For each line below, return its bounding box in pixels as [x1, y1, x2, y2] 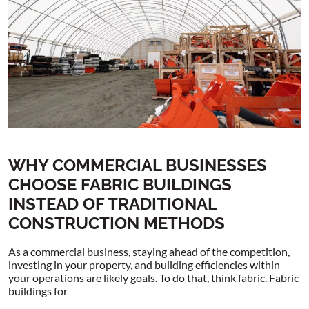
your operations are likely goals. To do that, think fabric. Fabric [8, 270, 299, 284]
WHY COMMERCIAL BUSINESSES [8, 154, 267, 175]
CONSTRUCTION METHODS [8, 212, 225, 233]
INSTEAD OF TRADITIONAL [8, 193, 217, 214]
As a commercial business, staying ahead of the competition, [8, 244, 290, 258]
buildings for [8, 283, 68, 297]
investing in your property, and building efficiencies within [8, 257, 280, 271]
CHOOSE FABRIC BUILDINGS [8, 174, 232, 195]
